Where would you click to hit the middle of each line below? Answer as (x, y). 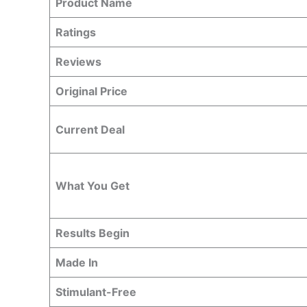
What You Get (93, 186)
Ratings (76, 32)
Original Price (91, 91)
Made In (77, 262)
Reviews (78, 62)
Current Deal (90, 130)
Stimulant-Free (96, 292)
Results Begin (93, 233)
